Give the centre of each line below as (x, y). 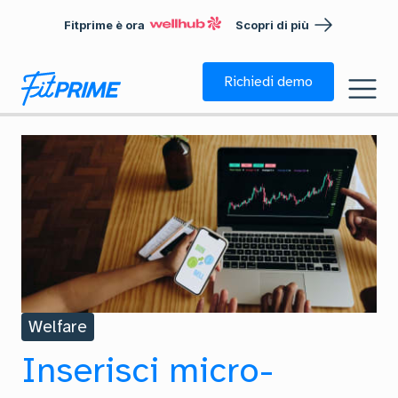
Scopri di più (272, 24)
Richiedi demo (268, 81)
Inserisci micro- (147, 370)
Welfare (58, 327)
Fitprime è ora (105, 24)
